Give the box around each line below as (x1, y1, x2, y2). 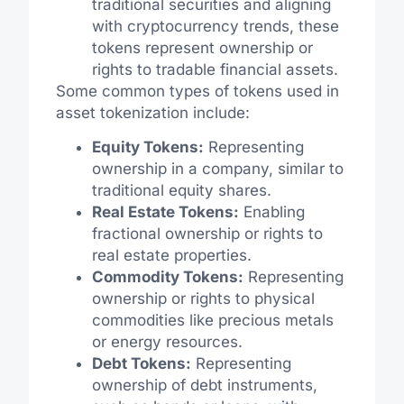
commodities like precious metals (91, 310, 334, 329)
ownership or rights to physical (91, 289, 315, 308)
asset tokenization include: (55, 103, 250, 122)
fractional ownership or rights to (91, 224, 323, 243)
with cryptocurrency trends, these (91, 16, 339, 35)
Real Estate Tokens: (91, 202, 239, 221)
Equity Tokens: (91, 137, 204, 156)
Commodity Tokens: (91, 267, 243, 286)
